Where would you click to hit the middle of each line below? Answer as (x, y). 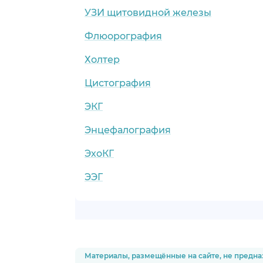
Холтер (102, 59)
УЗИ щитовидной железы (148, 12)
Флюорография (123, 36)
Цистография (118, 83)
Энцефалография (128, 130)
